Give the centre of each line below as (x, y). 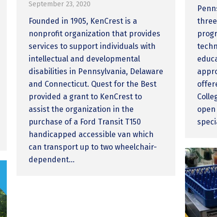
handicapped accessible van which (91, 134)
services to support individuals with (92, 46)
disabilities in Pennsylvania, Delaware (96, 71)
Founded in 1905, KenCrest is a (83, 21)
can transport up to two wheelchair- (93, 147)
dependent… (52, 159)
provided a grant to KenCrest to (85, 96)
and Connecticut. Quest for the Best (93, 84)
